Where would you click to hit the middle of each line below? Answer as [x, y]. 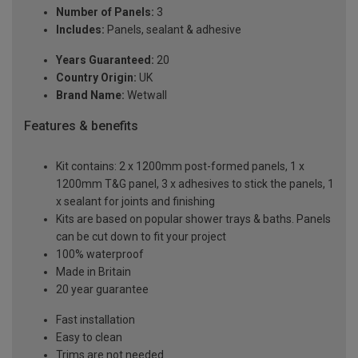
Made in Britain [93, 271]
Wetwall [146, 95]
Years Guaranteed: [105, 60]
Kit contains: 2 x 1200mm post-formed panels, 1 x [180, 166]
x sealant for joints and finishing [135, 201]
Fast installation [95, 319]
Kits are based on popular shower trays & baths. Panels [193, 219]
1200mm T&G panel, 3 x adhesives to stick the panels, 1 [195, 183]
